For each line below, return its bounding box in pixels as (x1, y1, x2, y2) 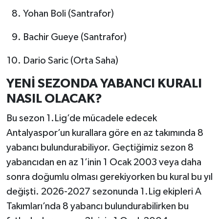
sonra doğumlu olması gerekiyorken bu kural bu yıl (6, 172, 213, 182)
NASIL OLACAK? (6, 92, 102, 106)
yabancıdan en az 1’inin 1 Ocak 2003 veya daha (6, 157, 201, 167)
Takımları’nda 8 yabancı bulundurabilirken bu (6, 201, 189, 211)
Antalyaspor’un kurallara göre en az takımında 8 (6, 128, 203, 138)
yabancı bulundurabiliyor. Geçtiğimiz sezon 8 (6, 142, 194, 153)
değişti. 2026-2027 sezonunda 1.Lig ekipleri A (6, 186, 201, 197)
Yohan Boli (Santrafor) (22, 9, 114, 19)
